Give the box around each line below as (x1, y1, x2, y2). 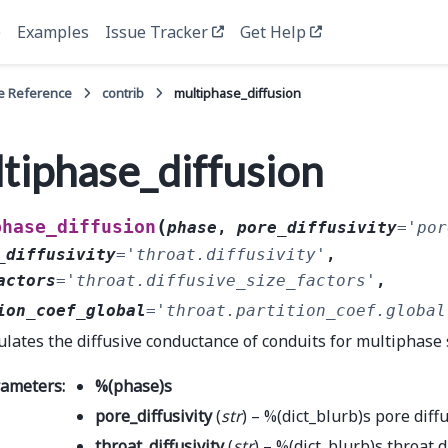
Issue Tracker (105, 21, 209, 43)
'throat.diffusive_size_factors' (66, 271, 376, 291)
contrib (102, 84, 145, 102)
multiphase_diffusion (174, 84, 302, 102)
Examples (17, 21, 90, 43)
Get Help (240, 21, 307, 43)
